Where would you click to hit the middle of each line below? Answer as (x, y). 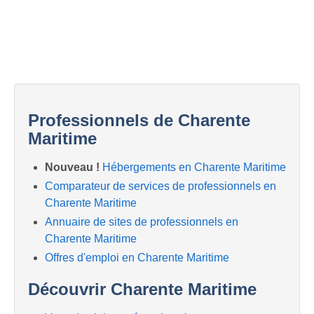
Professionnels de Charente (139, 120)
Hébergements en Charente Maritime (194, 167)
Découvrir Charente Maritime (142, 289)
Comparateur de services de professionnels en (161, 186)
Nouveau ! (72, 167)
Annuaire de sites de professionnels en (142, 222)
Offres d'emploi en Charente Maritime (137, 258)
